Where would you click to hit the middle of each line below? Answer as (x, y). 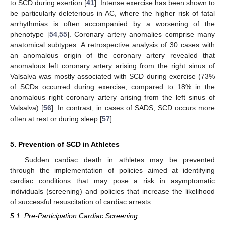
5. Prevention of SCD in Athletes (65, 144)
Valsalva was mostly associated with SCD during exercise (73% (113, 77)
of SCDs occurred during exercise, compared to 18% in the (113, 87)
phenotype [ (30, 34)
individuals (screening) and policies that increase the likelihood (113, 192)
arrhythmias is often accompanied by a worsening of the (113, 24)
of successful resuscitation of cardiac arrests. (81, 202)
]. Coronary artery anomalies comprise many (141, 34)
